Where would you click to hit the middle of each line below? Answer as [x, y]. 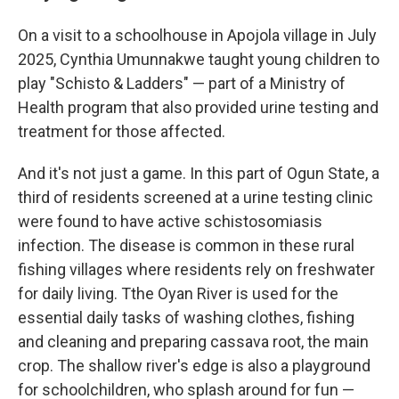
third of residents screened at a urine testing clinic [195, 197]
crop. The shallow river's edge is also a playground [194, 365]
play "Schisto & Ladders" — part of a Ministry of [182, 83]
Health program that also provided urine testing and [198, 107]
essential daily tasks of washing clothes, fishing [186, 317]
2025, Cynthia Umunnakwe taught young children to [199, 59]
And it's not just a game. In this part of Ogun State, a [199, 173]
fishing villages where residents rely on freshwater [196, 269]
